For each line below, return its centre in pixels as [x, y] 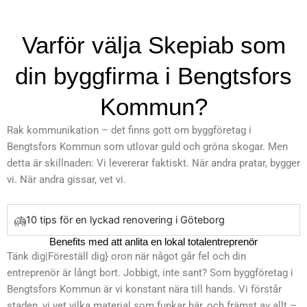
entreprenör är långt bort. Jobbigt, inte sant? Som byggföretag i [150, 272]
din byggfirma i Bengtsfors [153, 76]
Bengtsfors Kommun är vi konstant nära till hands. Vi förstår [144, 289]
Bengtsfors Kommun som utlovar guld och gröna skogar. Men [147, 147]
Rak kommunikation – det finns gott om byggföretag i [129, 131]
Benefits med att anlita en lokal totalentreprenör [153, 242]
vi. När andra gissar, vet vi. [66, 180]
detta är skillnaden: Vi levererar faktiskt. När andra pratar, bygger [153, 163]
